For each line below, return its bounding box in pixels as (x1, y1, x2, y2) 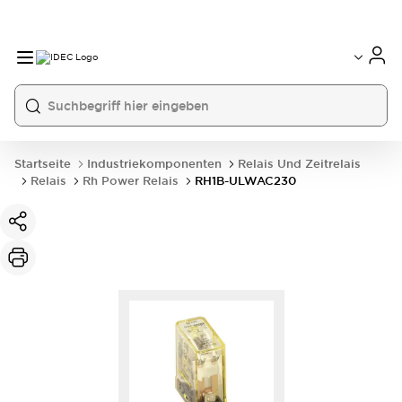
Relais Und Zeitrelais (238, 156, 361, 171)
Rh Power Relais (83, 173, 179, 188)
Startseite (14, 156, 71, 171)
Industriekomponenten (87, 156, 222, 171)
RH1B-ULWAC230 (195, 173, 296, 188)
